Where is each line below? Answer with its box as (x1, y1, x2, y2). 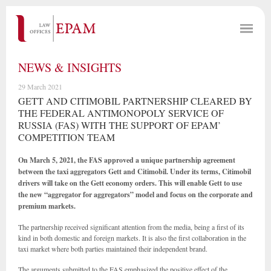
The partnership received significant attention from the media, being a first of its (18, 222, 244, 232)
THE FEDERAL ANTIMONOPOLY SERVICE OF (18, 106, 224, 119)
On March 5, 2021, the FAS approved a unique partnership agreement (18, 155, 235, 165)
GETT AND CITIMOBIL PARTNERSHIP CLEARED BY (18, 94, 252, 107)
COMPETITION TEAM (18, 131, 115, 143)
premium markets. (18, 201, 76, 211)
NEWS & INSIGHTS (18, 59, 122, 76)
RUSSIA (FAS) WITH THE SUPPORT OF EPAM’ (18, 119, 221, 131)
